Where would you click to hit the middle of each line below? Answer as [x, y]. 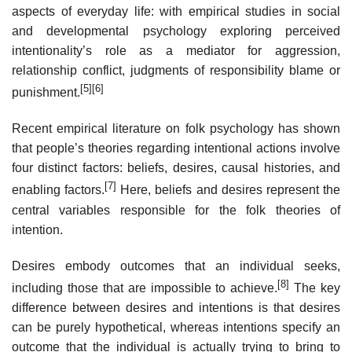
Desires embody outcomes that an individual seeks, [176, 266]
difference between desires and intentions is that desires [176, 307]
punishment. [46, 93]
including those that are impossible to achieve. [145, 288]
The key [315, 288]
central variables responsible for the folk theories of [176, 210]
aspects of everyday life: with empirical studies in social [176, 12]
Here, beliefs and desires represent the [229, 190]
